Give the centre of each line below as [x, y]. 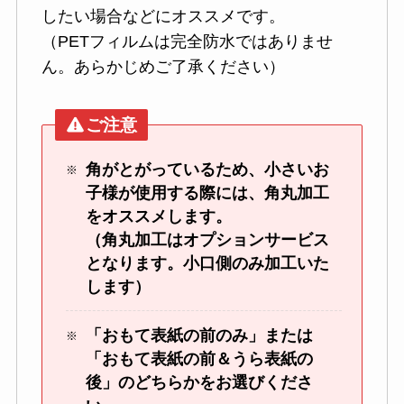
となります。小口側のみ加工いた [208, 264]
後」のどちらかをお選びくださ [200, 382]
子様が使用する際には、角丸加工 [208, 193]
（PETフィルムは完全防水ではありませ [187, 42]
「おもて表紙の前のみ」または [200, 335]
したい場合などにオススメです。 [163, 17]
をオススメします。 [159, 217]
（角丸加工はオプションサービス [208, 240]
